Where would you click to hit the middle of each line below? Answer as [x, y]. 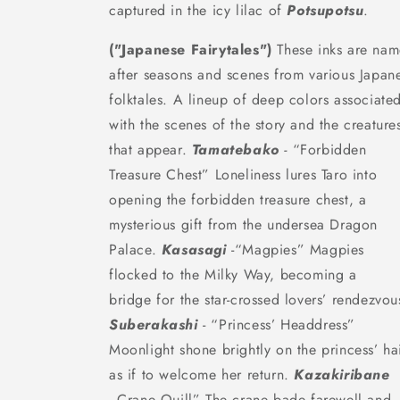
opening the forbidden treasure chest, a [238, 200]
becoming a [318, 275]
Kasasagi [194, 250]
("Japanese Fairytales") [191, 50]
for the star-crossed [221, 300]
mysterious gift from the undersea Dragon [244, 225]
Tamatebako [235, 150]
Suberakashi [154, 325]
